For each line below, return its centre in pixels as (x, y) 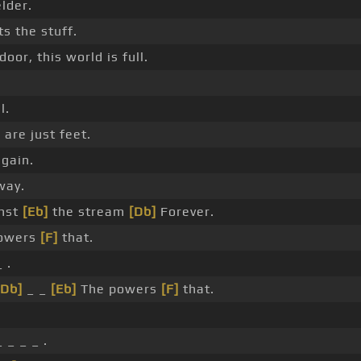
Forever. (185, 212)
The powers (118, 289)
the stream (88, 212)
